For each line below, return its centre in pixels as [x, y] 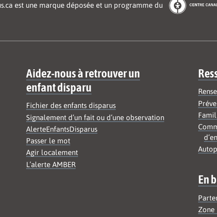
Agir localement [52, 153]
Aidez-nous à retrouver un [83, 73]
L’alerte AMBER [51, 164]
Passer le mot [48, 141]
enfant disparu [59, 87]
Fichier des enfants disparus [71, 106]
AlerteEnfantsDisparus [62, 129]
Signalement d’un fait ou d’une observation [95, 117]
